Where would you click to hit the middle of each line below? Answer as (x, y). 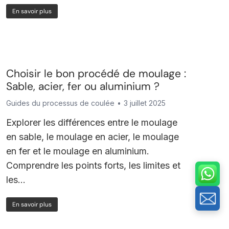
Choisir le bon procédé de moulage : (96, 74)
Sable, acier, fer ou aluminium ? (83, 86)
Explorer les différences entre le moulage (92, 122)
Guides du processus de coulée (61, 103)
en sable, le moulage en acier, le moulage (93, 137)
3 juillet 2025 (145, 103)
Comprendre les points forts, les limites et (94, 165)
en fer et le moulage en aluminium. (78, 151)
